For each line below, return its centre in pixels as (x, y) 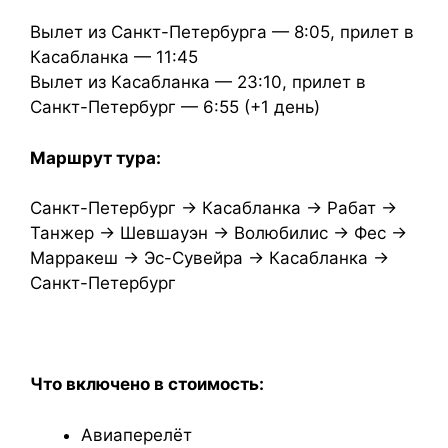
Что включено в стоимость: (147, 384)
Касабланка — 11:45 (114, 57)
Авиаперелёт (136, 434)
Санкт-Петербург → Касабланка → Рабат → (213, 208)
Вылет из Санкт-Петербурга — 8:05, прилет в (222, 32)
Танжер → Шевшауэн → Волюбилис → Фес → (218, 233)
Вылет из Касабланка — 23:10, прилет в (198, 82)
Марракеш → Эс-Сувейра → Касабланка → (209, 258)
